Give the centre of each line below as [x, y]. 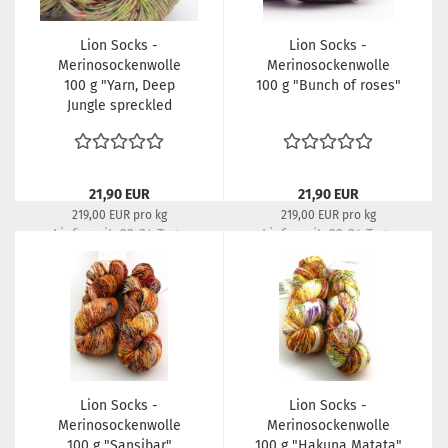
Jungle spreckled [119, 105]
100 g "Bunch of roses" [328, 85]
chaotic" [119, 125]
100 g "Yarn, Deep [119, 85]
